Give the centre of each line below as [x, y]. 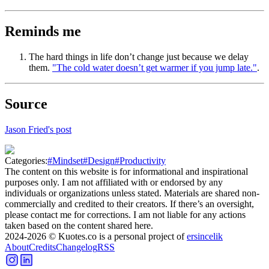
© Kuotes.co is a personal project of [116, 236]
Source [26, 104]
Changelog [77, 247]
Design [101, 160]
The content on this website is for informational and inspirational [126, 171]
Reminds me [43, 32]
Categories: [26, 160]
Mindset [68, 160]
